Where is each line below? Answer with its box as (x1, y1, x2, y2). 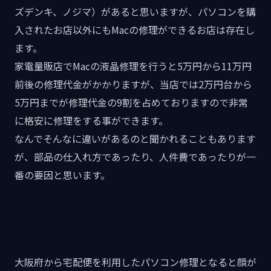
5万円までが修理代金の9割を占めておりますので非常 (15, 94, 248, 109)
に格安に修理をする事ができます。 (15, 113, 168, 128)
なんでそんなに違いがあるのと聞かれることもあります (15, 131, 256, 146)
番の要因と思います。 (15, 167, 110, 182)
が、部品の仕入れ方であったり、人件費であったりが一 (15, 149, 256, 164)
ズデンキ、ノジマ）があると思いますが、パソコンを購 (15, 4, 256, 19)
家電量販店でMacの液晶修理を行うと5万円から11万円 (15, 58, 252, 73)
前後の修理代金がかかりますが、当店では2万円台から (15, 76, 252, 91)
